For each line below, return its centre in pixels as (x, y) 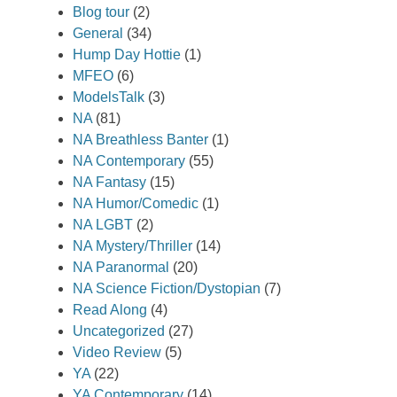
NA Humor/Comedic (136, 203)
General (98, 33)
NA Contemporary (129, 160)
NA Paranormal (121, 267)
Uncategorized (119, 331)
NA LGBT (103, 224)
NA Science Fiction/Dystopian (167, 288)
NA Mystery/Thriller (132, 245)
